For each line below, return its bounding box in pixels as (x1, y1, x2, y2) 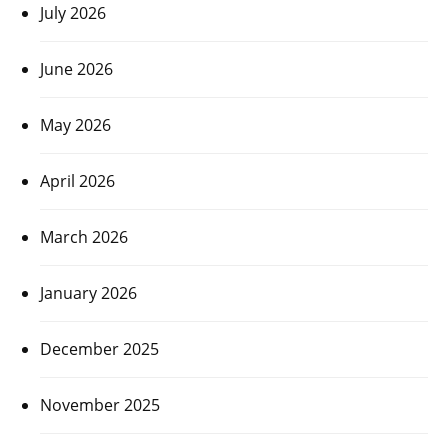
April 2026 (40, 169, 115, 192)
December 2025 (40, 337, 159, 360)
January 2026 (40, 281, 137, 304)
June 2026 (40, 57, 113, 80)
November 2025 (40, 393, 160, 416)
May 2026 (40, 113, 111, 136)
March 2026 (40, 225, 128, 248)
